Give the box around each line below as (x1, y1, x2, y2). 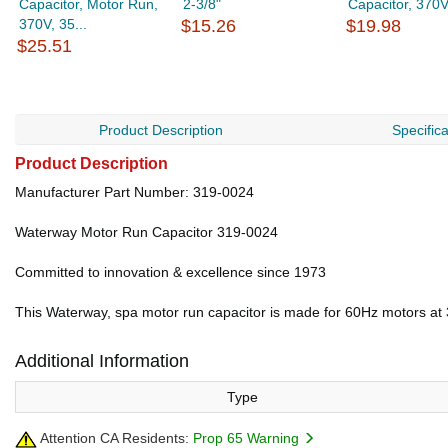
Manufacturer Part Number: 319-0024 (15, 184, 254, 200)
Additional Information (15, 351, 189, 371)
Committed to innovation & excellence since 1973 (15, 264, 326, 280)
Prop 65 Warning (193, 430, 303, 446)
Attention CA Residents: (37, 430, 189, 446)
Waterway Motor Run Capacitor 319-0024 (15, 224, 278, 240)
